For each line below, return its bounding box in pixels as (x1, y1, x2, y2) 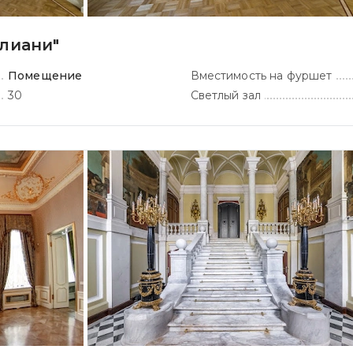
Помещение (8, 69, 83, 83)
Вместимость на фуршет (190, 69, 333, 83)
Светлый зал (190, 88, 262, 102)
